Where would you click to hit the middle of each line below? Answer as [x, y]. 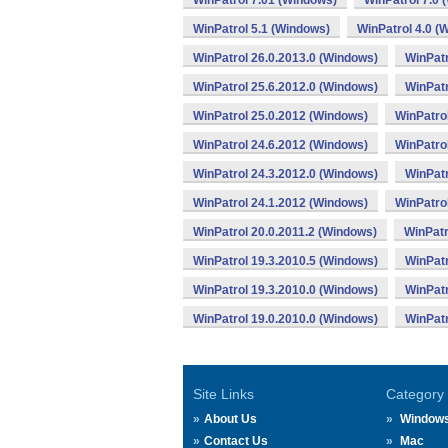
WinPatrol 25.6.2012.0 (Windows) [285, 87]
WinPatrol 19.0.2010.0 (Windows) [285, 319]
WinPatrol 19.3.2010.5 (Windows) [285, 261]
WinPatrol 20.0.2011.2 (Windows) [285, 232]
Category [414, 394]
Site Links [223, 394]
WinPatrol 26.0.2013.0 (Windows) [285, 58]
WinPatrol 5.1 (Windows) [261, 29]
